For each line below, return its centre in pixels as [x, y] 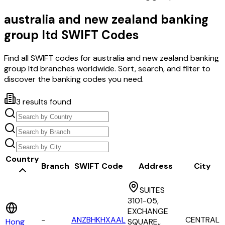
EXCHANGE [148, 211]
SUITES [152, 190]
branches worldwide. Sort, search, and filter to [124, 69]
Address [155, 166]
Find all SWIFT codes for [48, 58]
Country [22, 159]
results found [46, 102]
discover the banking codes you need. [74, 79]
